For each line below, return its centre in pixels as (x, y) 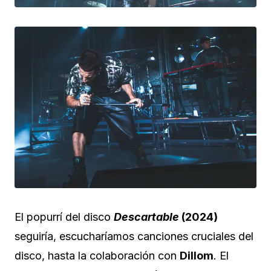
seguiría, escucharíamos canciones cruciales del (134, 236)
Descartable (146, 217)
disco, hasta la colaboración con (97, 255)
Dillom (197, 255)
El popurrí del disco (63, 217)
